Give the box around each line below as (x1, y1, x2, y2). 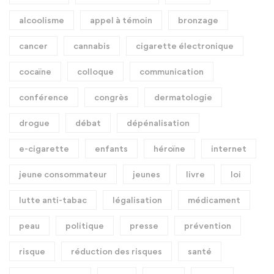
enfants (95, 143, 128, 154)
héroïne (154, 143, 185, 154)
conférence (19, 91, 68, 102)
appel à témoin (90, 14, 152, 25)
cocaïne (19, 65, 51, 76)
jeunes (133, 168, 160, 179)
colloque (77, 65, 114, 76)
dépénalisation (127, 117, 190, 128)
